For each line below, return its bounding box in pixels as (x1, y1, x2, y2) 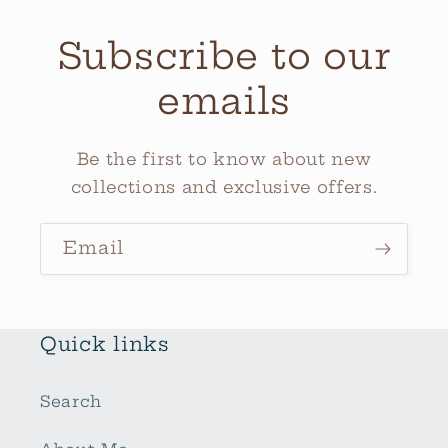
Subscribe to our (57, 33, 391, 78)
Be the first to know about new (76, 149, 372, 169)
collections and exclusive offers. (70, 177, 378, 197)
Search (40, 391, 102, 411)
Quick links (40, 331, 169, 356)
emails (156, 78, 292, 123)
